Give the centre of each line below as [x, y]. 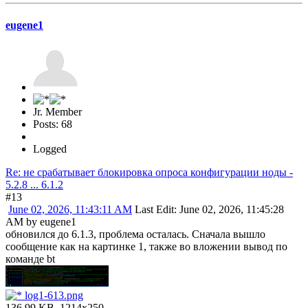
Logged [50, 148]
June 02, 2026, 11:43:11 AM [70, 209]
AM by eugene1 [41, 221]
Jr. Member [57, 111]
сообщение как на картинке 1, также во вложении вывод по [146, 246]
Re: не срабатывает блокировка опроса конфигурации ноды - [149, 172]
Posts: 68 [53, 124]
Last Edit [154, 209]
